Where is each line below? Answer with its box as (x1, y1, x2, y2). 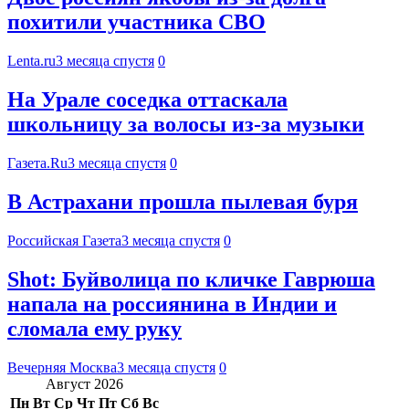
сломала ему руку (7, 316, 182, 341)
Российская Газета (7, 232, 121, 248)
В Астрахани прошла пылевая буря (7, 190, 358, 215)
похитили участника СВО (7, 10, 266, 35)
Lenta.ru (7, 53, 56, 69)
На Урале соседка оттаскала (7, 88, 288, 112)
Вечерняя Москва (7, 359, 117, 375)
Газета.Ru (7, 155, 68, 172)
